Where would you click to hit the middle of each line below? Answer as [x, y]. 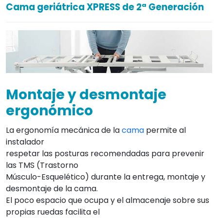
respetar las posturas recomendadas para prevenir [105, 153]
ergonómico [49, 110]
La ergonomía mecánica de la [64, 130]
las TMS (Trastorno [42, 165]
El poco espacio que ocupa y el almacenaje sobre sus [108, 200]
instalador [25, 142]
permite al [165, 130]
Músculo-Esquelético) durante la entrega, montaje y [106, 177]
